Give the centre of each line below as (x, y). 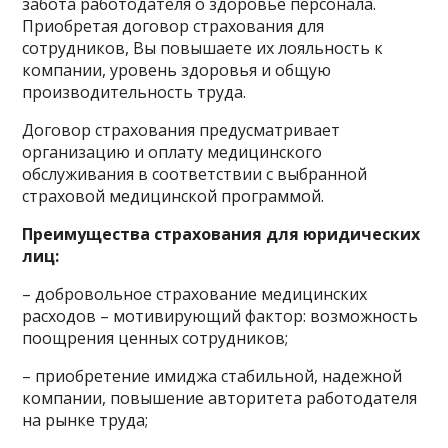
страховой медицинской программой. (173, 196)
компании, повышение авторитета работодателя (220, 398)
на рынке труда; (85, 420)
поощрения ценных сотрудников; (155, 338)
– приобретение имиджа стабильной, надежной (212, 376)
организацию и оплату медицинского (172, 152)
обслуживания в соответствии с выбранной (195, 174)
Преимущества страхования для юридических (221, 234)
